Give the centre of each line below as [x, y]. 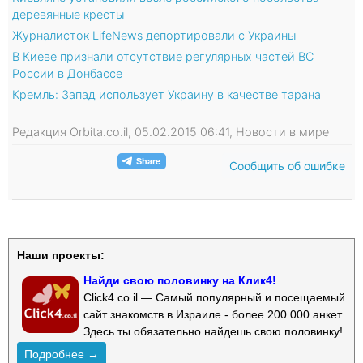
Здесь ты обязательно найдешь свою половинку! [213, 331]
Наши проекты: [61, 255]
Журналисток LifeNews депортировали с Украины [154, 35]
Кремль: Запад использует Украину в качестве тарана [167, 94]
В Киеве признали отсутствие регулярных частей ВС [163, 56]
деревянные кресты [68, 14]
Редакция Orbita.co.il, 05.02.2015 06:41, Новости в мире [171, 131]
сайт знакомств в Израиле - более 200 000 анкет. [214, 314]
